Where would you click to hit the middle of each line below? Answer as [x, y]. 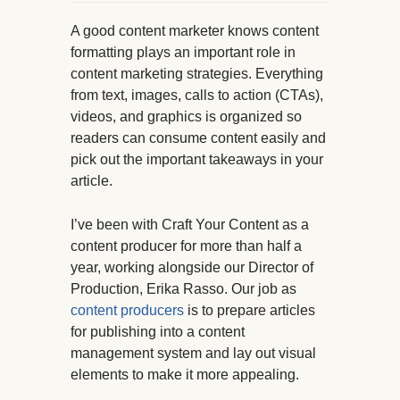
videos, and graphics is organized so [186, 117]
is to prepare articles [250, 311]
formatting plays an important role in [183, 53]
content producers [127, 311]
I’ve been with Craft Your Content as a [190, 225]
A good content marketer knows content [195, 31]
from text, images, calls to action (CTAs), [197, 96]
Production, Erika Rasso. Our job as [183, 289]
